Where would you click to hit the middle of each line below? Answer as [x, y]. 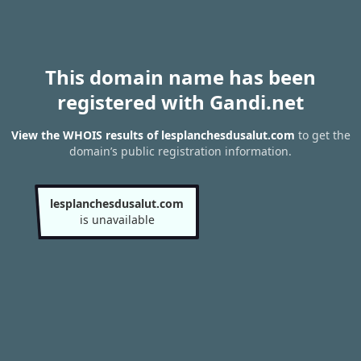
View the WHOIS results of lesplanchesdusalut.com [153, 135]
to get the [322, 135]
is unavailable [117, 220]
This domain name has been [180, 77]
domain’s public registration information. [180, 151]
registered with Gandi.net [180, 102]
